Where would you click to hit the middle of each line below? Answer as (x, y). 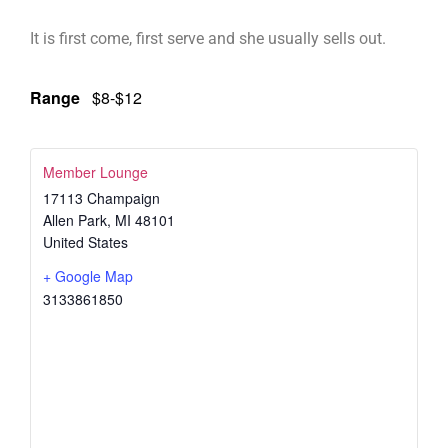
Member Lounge (95, 171)
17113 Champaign (101, 197)
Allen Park (75, 219)
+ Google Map (88, 275)
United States (85, 241)
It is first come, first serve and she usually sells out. (208, 39)
